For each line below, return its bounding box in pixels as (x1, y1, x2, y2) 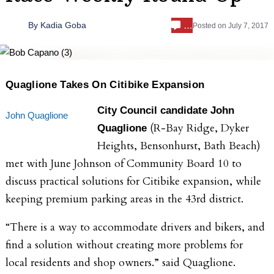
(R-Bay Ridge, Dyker (150, 120, 249, 135)
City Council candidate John (97, 103, 234, 116)
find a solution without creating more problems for (6, 238, 243, 253)
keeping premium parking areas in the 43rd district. (6, 191, 243, 206)
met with (6, 156, 51, 171)
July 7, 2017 (228, 21, 268, 30)
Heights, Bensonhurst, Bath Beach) (97, 138, 261, 153)
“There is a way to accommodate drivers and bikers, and (6, 220, 265, 235)
